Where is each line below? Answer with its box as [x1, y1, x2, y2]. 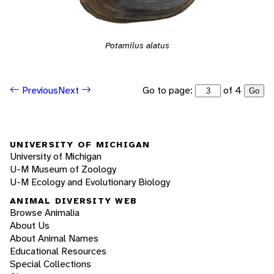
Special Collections [10, 257, 91, 271]
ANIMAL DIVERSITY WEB [10, 195, 137, 207]
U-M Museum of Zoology [10, 162, 116, 176]
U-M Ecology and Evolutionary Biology [10, 175, 170, 188]
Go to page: [143, 83, 195, 97]
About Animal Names [10, 232, 98, 245]
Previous [20, 84, 58, 97]
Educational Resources [10, 245, 106, 258]
